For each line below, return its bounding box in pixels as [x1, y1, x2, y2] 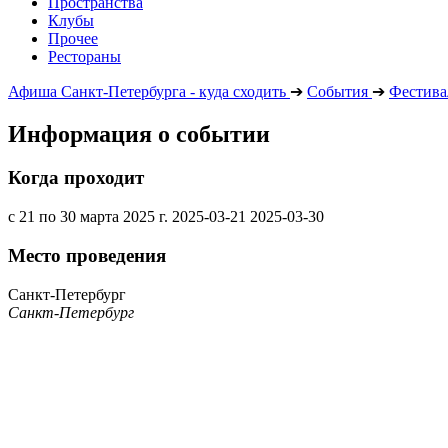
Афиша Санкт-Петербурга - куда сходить [8, 82, 286, 100]
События [307, 82, 368, 100]
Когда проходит [8, 167, 144, 189]
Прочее [48, 29, 98, 47]
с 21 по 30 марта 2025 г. [8, 208, 168, 226]
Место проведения [8, 244, 166, 266]
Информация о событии [8, 120, 270, 147]
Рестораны [48, 47, 121, 65]
